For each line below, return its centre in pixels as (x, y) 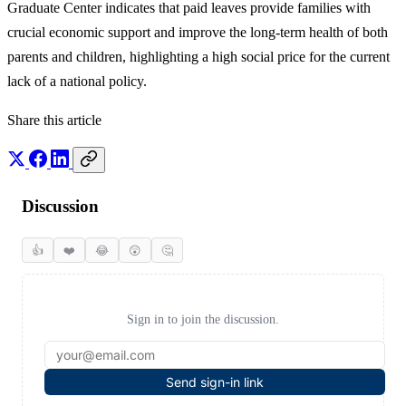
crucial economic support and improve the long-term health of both (198, 33)
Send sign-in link (215, 382)
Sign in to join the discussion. (203, 319)
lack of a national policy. (77, 82)
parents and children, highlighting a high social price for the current (198, 57)
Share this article (54, 121)
